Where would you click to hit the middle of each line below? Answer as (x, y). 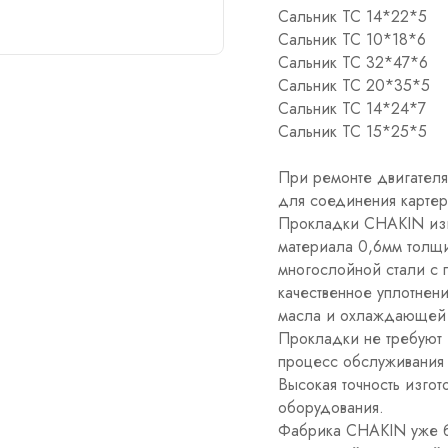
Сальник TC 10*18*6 (351, 39)
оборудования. (330, 407)
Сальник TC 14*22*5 (352, 16)
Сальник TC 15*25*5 (352, 131)
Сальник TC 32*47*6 (352, 62)
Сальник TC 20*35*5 (353, 85)
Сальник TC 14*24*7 (351, 108)
